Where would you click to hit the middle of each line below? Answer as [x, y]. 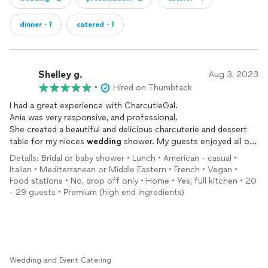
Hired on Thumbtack [153, 88]
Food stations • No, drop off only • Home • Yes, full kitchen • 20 [133, 181]
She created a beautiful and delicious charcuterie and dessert [128, 130]
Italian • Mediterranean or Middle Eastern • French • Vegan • [124, 170]
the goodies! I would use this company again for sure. [115, 153]
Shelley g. [60, 74]
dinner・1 [36, 25]
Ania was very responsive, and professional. [94, 118]
